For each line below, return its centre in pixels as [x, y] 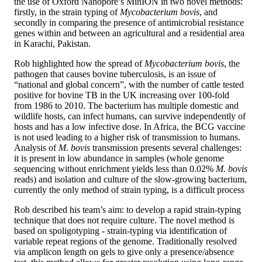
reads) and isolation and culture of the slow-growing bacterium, [130, 180]
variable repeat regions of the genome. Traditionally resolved [125, 242]
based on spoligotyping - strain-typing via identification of [120, 231]
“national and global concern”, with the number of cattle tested [129, 85]
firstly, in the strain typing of [67, 12]
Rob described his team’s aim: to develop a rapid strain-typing [127, 210]
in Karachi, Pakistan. [52, 44]
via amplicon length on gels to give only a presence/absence [124, 252]
